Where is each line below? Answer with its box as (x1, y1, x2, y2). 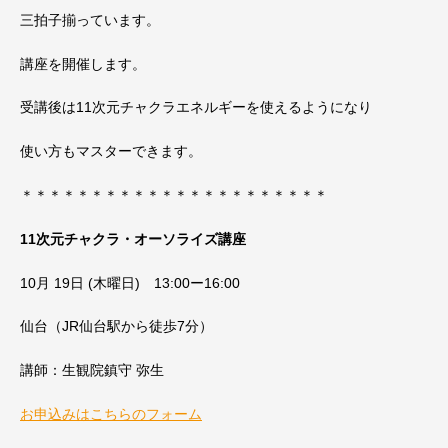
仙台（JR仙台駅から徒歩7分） (20, 318, 213, 335)
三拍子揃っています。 (20, 11, 160, 28)
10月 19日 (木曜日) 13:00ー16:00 (20, 274, 240, 291)
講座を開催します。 (20, 55, 146, 72)
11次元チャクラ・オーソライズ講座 (20, 230, 246, 247)
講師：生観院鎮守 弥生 (20, 362, 164, 379)
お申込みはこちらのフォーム (20, 405, 202, 422)
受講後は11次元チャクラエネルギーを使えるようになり (20, 99, 372, 116)
